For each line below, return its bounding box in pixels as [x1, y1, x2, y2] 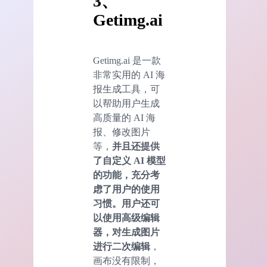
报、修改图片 [93, 126, 150, 137]
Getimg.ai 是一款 [93, 55, 161, 66]
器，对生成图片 [93, 226, 160, 237]
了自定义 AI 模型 [93, 155, 166, 166]
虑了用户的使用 [93, 184, 160, 194]
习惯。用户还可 [93, 198, 160, 209]
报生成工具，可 [93, 83, 160, 94]
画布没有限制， [93, 255, 160, 266]
